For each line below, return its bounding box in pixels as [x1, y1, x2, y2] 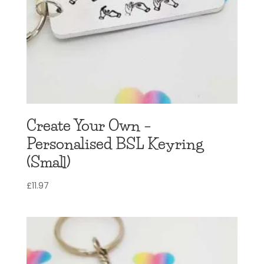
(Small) [26, 152, 71, 171]
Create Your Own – [26, 115, 151, 135]
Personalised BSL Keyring [26, 134, 203, 153]
